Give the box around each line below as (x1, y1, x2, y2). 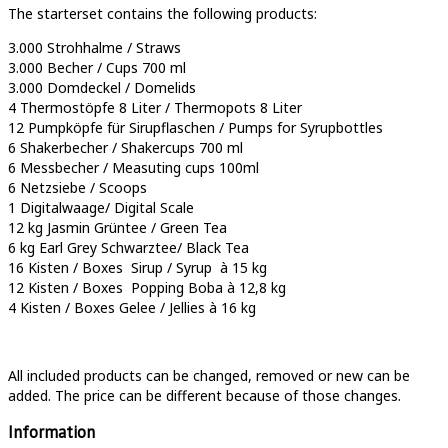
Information (8, 420, 95, 443)
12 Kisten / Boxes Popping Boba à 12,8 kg (8, 277, 286, 297)
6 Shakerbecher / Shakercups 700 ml (8, 137, 243, 157)
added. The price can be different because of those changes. (8, 385, 401, 405)
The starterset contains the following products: (8, 3, 317, 23)
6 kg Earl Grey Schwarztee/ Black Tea (8, 237, 249, 257)
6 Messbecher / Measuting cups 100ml (8, 157, 259, 177)
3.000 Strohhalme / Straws (8, 37, 181, 57)
